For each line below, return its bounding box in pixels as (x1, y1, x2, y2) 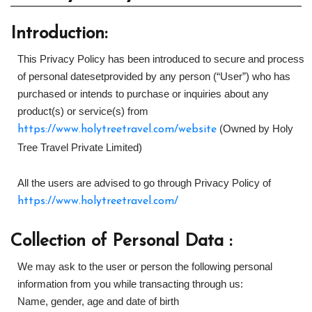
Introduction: (10, 25, 107, 42)
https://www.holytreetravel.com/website (17, 124, 217, 135)
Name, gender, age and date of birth (17, 295, 179, 307)
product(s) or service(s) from (17, 105, 148, 117)
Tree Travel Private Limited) (17, 141, 142, 153)
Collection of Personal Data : (10, 233, 232, 250)
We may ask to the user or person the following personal (17, 260, 272, 272)
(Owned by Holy (217, 123, 293, 134)
